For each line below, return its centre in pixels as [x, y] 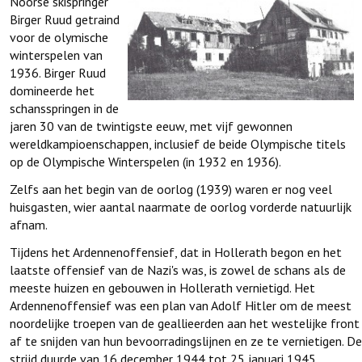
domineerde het [52, 90]
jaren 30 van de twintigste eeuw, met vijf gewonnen [151, 126]
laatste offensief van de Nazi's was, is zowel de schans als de [178, 270]
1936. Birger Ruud [58, 73]
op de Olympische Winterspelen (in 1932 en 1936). [145, 162]
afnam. [29, 225]
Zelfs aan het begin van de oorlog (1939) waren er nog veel [171, 189]
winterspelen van [56, 55]
